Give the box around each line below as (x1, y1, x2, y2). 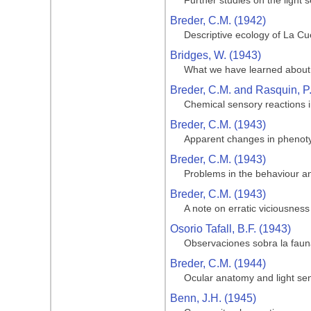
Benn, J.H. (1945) (170, 292, 256, 304)
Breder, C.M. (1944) (170, 258, 266, 269)
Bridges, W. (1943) (170, 49, 261, 61)
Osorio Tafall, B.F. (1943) (170, 223, 291, 235)
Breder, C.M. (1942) (170, 15, 266, 26)
